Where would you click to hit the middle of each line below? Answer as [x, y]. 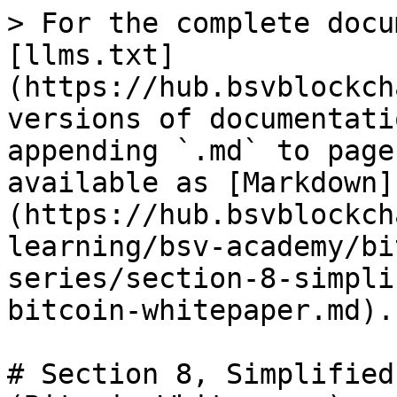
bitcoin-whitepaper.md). [201, 310]
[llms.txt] [91, 55]
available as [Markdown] [201, 183]
